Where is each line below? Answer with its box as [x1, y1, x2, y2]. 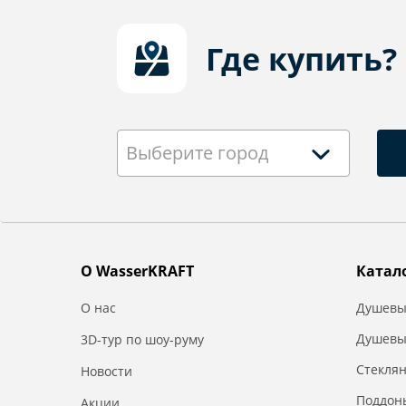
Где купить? [206, 37, 397, 80]
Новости [81, 362, 132, 380]
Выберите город [126, 140, 268, 165]
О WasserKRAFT [81, 261, 194, 281]
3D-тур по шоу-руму [81, 331, 204, 348]
